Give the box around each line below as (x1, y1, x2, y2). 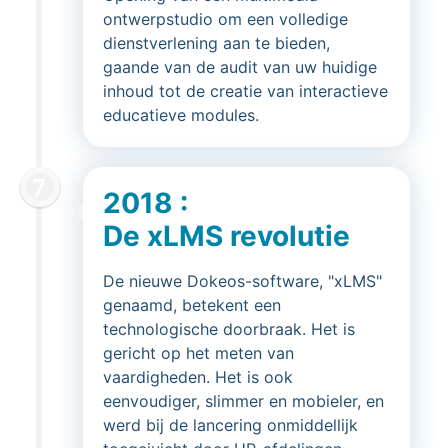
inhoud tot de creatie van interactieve (103, 81, 388, 101)
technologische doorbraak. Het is (103, 319, 355, 339)
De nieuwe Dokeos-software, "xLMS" (103, 271, 382, 291)
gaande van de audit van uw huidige (103, 57, 377, 77)
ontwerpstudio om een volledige (103, 9, 348, 29)
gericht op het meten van (103, 343, 294, 363)
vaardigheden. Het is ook (103, 367, 293, 387)
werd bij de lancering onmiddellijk (103, 415, 358, 435)
